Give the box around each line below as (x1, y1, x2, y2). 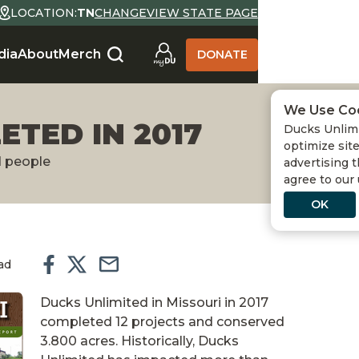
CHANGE (94, 5, 147, 20)
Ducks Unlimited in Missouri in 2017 (40, 295, 268, 310)
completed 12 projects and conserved (40, 314, 284, 329)
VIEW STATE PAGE (146, 5, 258, 20)
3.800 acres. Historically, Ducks (40, 333, 239, 349)
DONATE (196, 46, 248, 62)
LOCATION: (10, 5, 77, 20)
